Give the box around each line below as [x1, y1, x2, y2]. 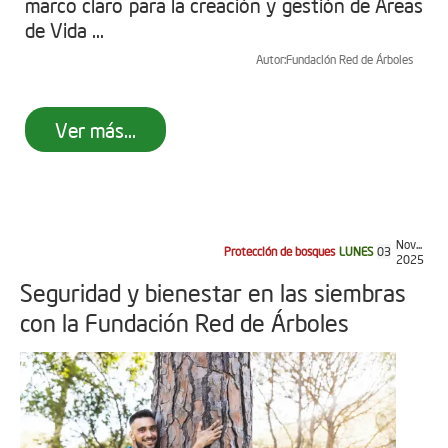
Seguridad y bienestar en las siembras [20, 276, 406, 307]
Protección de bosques [224, 244, 335, 259]
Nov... [396, 236, 422, 252]
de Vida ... [25, 16, 104, 42]
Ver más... [55, 116, 136, 142]
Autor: [256, 51, 286, 67]
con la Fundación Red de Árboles [20, 306, 349, 337]
